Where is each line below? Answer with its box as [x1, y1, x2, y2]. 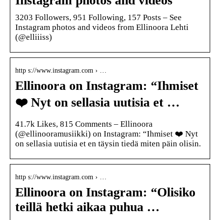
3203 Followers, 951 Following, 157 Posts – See [15, 12, 182, 22]
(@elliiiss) [15, 32, 52, 42]
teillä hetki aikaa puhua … [15, 199, 160, 214]
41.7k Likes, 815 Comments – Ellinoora [15, 119, 153, 129]
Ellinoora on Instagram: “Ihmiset [15, 78, 198, 93]
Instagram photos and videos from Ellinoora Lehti [15, 22, 189, 32]
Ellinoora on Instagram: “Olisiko [15, 185, 195, 199]
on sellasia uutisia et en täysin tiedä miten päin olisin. [15, 138, 201, 148]
